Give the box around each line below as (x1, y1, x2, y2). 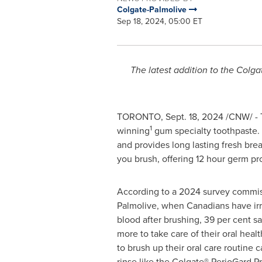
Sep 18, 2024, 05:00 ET (116, 15, 202, 27)
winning (116, 124, 150, 137)
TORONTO (116, 110, 161, 123)
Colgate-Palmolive (116, 4, 189, 16)
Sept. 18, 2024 (165, 110, 223, 123)
